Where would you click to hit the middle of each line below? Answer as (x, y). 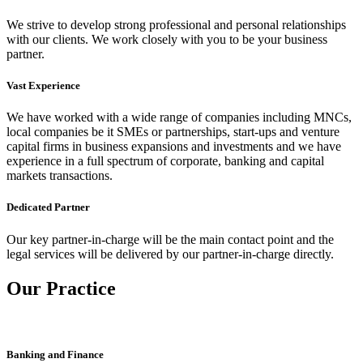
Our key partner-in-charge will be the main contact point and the (170, 239)
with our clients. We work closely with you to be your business (167, 39)
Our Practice (61, 288)
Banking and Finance (55, 354)
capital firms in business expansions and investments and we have (174, 147)
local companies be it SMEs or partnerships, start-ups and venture (173, 132)
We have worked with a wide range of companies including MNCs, (179, 117)
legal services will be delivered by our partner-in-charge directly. (170, 254)
